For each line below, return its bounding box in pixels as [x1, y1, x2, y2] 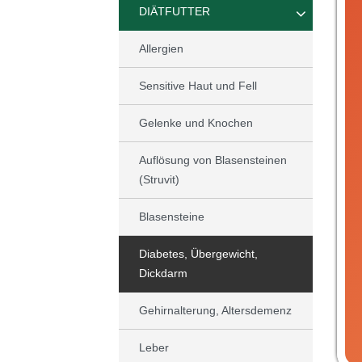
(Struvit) [138, 173, 179, 187]
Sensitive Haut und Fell [138, 79, 257, 93]
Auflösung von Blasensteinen [138, 154, 287, 167]
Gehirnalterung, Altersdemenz [138, 304, 292, 318]
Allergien [138, 42, 183, 56]
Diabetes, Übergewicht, [138, 247, 258, 261]
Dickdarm [138, 267, 187, 280]
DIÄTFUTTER [138, 5, 210, 19]
